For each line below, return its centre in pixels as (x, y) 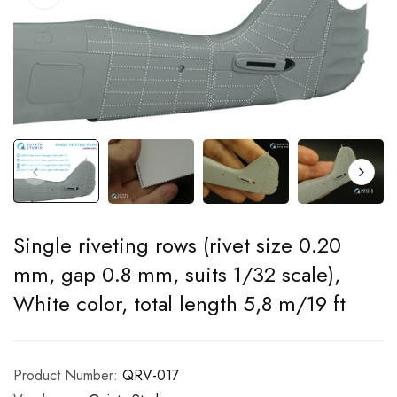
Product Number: (66, 376)
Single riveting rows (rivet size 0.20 (177, 245)
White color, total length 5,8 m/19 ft (179, 304)
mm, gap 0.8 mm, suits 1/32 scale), (177, 275)
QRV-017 (151, 376)
